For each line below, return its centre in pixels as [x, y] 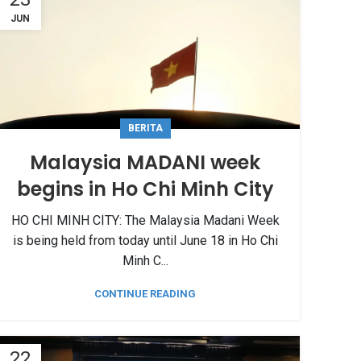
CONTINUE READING [145, 294]
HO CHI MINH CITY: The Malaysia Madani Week [145, 221]
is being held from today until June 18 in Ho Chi [145, 241]
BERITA [145, 129]
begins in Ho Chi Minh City [145, 189]
